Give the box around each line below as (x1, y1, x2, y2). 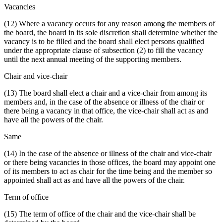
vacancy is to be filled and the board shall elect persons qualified (4, 37, 204, 46)
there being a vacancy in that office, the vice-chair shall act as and (4, 107, 208, 115)
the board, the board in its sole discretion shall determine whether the (4, 28, 218, 37)
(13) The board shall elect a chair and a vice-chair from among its (4, 89, 207, 98)
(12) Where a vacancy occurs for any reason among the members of (4, 19, 215, 28)
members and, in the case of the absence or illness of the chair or (4, 98, 204, 107)
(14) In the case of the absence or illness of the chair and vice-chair (4, 149, 212, 158)
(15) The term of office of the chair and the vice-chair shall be (4, 210, 196, 219)
